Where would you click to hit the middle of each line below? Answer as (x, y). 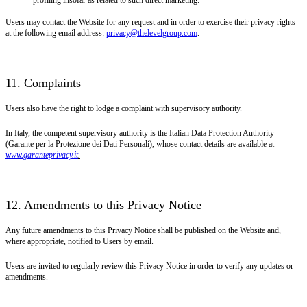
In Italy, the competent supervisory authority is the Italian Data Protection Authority (140, 133)
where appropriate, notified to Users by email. (79, 241)
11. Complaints (43, 83)
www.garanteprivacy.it (42, 155)
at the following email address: (56, 33)
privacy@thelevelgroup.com (152, 33)
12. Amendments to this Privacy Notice (103, 205)
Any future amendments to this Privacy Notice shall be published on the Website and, (143, 230)
